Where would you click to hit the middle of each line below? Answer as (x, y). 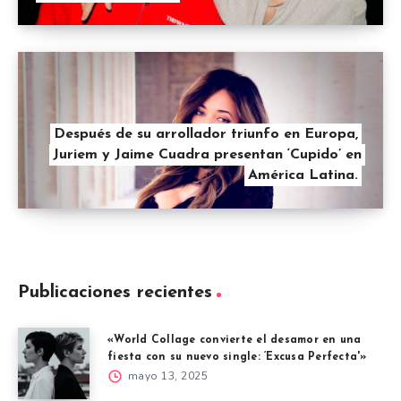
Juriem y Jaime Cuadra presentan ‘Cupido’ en (207, 155)
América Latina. (303, 176)
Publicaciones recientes (115, 293)
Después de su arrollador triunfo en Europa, (206, 135)
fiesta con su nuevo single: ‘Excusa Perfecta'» (237, 358)
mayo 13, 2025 (166, 376)
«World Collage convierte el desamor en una (235, 341)
